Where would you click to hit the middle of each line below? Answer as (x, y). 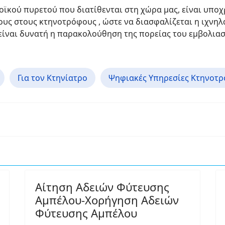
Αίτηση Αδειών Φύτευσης (102, 187)
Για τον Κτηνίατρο (52, 78)
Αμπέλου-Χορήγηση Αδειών (107, 200)
